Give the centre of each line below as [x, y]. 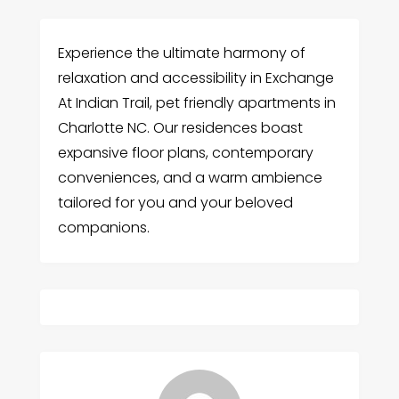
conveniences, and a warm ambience [190, 178]
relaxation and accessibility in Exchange [195, 78]
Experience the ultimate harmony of [181, 53]
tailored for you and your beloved [175, 203]
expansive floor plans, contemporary [185, 153]
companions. [103, 228]
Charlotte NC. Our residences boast [180, 128]
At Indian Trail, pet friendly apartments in [196, 103]
